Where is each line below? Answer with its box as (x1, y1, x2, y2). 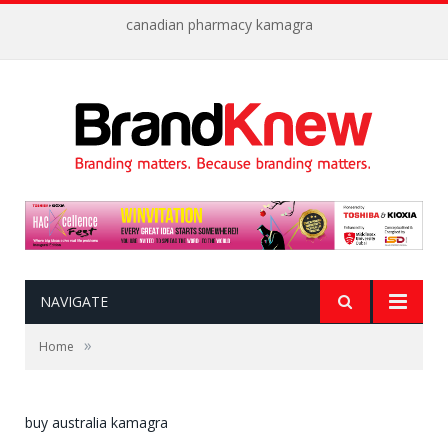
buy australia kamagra (25, 413, 168, 433)
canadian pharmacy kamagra (125, 15, 313, 35)
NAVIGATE (40, 292, 108, 312)
